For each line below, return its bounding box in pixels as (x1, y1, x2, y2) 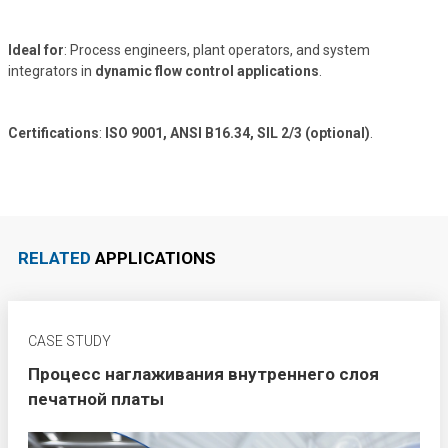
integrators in (7, 63, 92, 80)
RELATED (17, 247, 91, 268)
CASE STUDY (27, 332, 111, 349)
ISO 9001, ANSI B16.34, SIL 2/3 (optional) (104, 125, 370, 142)
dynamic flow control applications (94, 63, 319, 80)
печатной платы (27, 388, 164, 409)
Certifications (7, 125, 99, 142)
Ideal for (7, 42, 64, 59)
